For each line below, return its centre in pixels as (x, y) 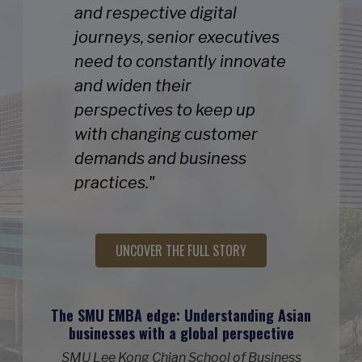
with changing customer (166, 134)
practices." (115, 182)
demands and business (160, 158)
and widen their (133, 85)
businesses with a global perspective (181, 333)
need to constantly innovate (180, 61)
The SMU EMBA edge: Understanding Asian (181, 315)
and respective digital (156, 13)
